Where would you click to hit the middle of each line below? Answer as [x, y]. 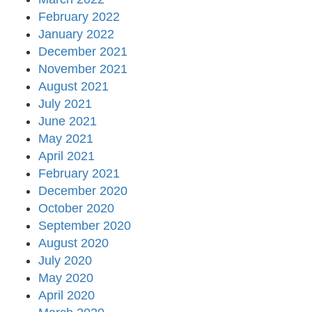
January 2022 [76, 34]
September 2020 [85, 226]
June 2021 [68, 122]
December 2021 [83, 52]
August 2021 [73, 87]
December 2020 [83, 191]
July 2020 [65, 261]
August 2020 [73, 243]
